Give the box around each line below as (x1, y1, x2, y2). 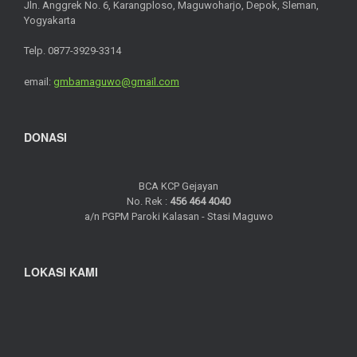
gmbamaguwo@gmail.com (53, 75, 179, 88)
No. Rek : (127, 194, 170, 207)
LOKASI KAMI (24, 263, 98, 280)
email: (24, 75, 53, 88)
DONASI (24, 128, 67, 145)
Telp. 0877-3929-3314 (24, 45, 121, 57)
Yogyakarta (24, 14, 76, 26)
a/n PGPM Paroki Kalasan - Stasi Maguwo (84, 210, 273, 222)
